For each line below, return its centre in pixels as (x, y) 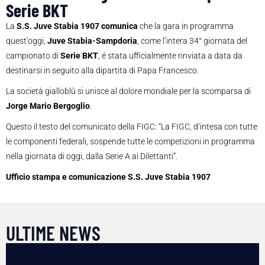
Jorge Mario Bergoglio (48, 106)
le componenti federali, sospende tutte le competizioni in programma (130, 142)
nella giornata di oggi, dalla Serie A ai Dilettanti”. (92, 156)
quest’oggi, (27, 41)
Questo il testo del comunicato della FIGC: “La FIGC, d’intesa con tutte (132, 127)
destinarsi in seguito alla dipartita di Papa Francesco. (102, 71)
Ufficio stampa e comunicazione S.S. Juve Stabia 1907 (108, 177)
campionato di (33, 56)
